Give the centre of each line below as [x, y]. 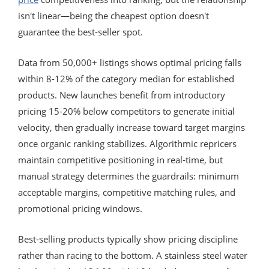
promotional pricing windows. [80, 208]
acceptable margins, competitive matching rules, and [127, 192]
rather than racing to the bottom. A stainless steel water [133, 255]
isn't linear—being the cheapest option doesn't [113, 15]
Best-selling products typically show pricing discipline [128, 239]
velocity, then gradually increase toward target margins [131, 127]
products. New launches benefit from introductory [122, 95]
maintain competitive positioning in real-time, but [120, 159]
